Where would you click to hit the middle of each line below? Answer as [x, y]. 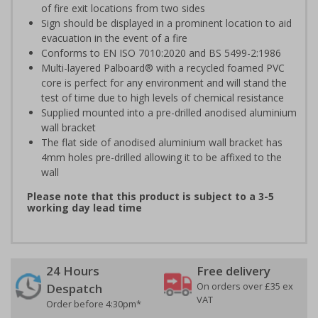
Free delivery [234, 271]
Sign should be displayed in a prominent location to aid [166, 23]
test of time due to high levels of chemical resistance [163, 98]
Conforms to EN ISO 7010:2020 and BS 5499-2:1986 [161, 53]
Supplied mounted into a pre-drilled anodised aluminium [169, 113]
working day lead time [84, 208]
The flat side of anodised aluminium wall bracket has [162, 142]
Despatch [74, 289]
